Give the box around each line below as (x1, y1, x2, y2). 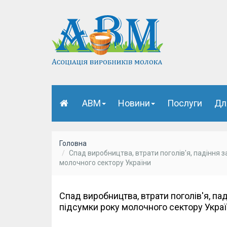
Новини (118, 98, 150, 109)
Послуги (167, 98, 202, 109)
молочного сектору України (59, 158, 151, 167)
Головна (59, 139, 87, 147)
